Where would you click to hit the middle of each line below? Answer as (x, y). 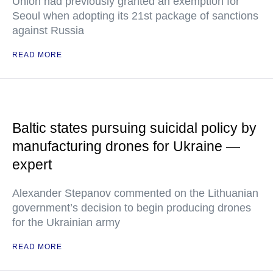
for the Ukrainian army (66, 222)
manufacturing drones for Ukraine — (126, 146)
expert (32, 164)
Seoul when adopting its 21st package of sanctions (135, 16)
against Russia (48, 30)
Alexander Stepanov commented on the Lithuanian (135, 193)
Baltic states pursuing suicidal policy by (134, 128)
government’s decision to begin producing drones (132, 207)
